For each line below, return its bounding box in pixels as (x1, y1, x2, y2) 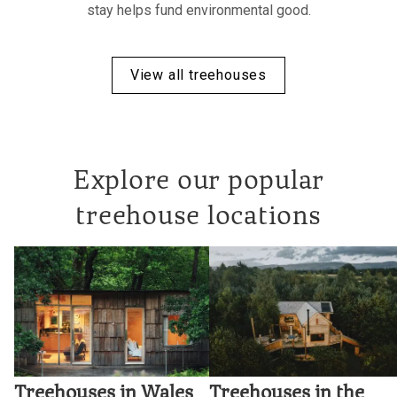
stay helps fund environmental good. (86, 2, 311, 19)
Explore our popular (72, 169, 325, 197)
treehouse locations (75, 205, 322, 232)
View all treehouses (129, 66, 268, 84)
